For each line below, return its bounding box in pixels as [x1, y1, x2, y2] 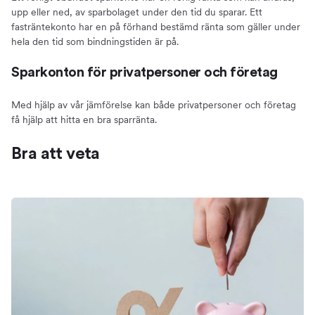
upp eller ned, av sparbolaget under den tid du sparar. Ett [11, 6, 262, 18]
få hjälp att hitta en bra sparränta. [11, 113, 157, 125]
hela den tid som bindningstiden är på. [11, 35, 179, 47]
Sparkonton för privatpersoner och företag [11, 65, 278, 79]
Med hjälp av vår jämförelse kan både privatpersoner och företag [11, 98, 296, 110]
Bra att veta [11, 145, 100, 162]
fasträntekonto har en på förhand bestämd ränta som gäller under [11, 20, 300, 32]
